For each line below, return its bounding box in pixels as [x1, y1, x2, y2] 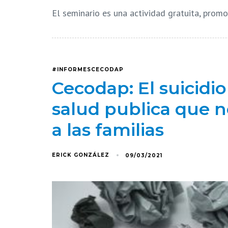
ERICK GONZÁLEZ [52, 152, 109, 159]
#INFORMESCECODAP [52, 66, 124, 73]
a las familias [52, 119, 164, 141]
